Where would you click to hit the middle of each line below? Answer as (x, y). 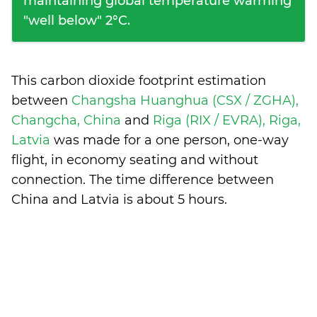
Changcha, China (68, 120)
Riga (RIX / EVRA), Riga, (227, 120)
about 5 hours (180, 200)
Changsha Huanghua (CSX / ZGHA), (185, 100)
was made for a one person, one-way (171, 140)
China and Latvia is (74, 200)
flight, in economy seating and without (135, 160)
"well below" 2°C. (77, 21)
